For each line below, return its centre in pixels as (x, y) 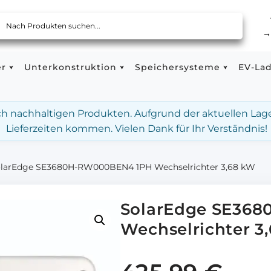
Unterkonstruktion (70, 67)
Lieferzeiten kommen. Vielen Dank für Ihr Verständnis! (136, 129)
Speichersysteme (178, 67)
